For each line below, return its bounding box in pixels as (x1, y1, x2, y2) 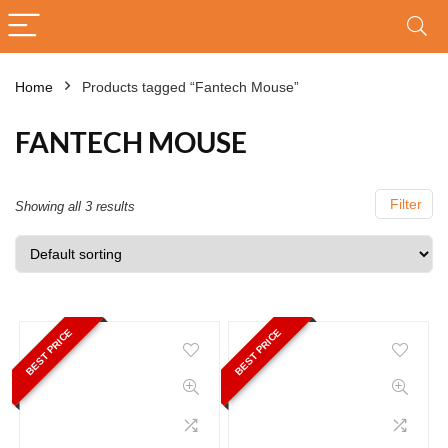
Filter (386, 196, 422, 212)
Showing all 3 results (15, 199, 135, 214)
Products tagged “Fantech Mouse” (82, 79, 299, 95)
